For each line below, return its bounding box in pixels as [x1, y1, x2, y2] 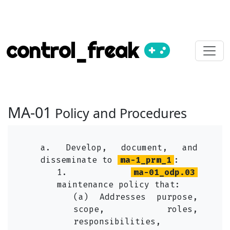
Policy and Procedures [55, 104, 187, 122]
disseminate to [41, 155, 118, 165]
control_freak [6, 38, 144, 63]
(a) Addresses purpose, [73, 192, 198, 202]
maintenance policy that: [57, 180, 180, 189]
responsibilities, [73, 217, 161, 226]
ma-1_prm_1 [120, 155, 171, 165]
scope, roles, [73, 204, 198, 214]
